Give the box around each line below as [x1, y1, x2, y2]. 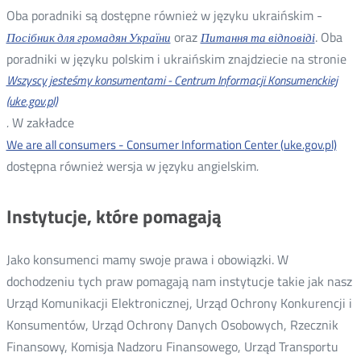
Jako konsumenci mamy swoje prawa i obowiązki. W [6, 249, 288, 269]
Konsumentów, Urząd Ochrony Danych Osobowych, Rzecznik [6, 314, 338, 334]
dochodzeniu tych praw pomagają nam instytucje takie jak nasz [6, 271, 352, 291]
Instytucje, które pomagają [6, 203, 222, 231]
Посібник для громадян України [6, 27, 171, 47]
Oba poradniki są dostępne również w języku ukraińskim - [6, 5, 326, 25]
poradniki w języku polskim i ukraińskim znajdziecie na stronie [6, 48, 346, 68]
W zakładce [11, 112, 74, 132]
